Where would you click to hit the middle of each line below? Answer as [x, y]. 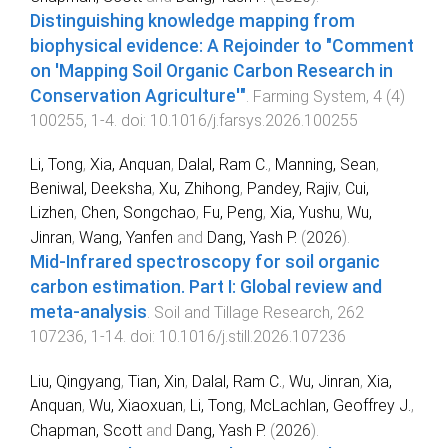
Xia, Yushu [305, 213]
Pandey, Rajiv [292, 189]
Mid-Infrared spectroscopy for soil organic [205, 262]
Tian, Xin [156, 382]
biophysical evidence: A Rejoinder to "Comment [222, 45]
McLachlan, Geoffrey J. [330, 406]
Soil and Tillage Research [242, 313]
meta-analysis [88, 312]
